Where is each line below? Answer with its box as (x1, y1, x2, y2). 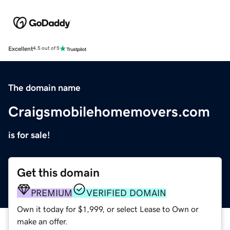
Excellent (8, 45, 33, 52)
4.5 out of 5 (33, 46, 60, 51)
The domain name (8, 83, 81, 92)
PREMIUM (31, 188, 72, 198)
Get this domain (17, 166, 100, 179)
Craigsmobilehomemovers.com (8, 104, 210, 119)
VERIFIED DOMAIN (86, 188, 166, 198)
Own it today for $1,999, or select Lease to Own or (17, 204, 199, 213)
